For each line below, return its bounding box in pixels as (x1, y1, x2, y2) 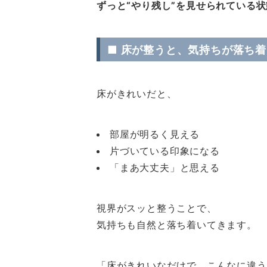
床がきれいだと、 (97, 88, 177, 100)
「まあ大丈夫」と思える (110, 162, 220, 173)
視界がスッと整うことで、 (97, 202, 217, 214)
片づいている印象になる (110, 145, 220, 157)
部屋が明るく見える (110, 128, 200, 140)
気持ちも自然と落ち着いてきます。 (97, 219, 257, 231)
